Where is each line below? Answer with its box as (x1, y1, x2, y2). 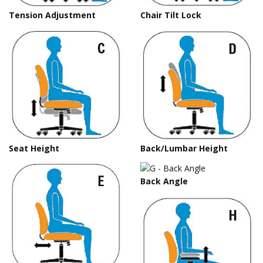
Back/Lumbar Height (140, 142, 228, 154)
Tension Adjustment (9, 9, 96, 21)
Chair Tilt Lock (140, 9, 201, 21)
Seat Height (9, 142, 59, 154)
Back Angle (140, 176, 188, 187)
